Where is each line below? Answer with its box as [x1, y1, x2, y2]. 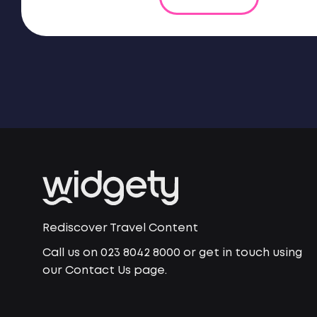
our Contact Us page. [42, 265, 167, 276]
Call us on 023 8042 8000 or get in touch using [42, 247, 302, 258]
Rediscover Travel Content [42, 222, 198, 234]
